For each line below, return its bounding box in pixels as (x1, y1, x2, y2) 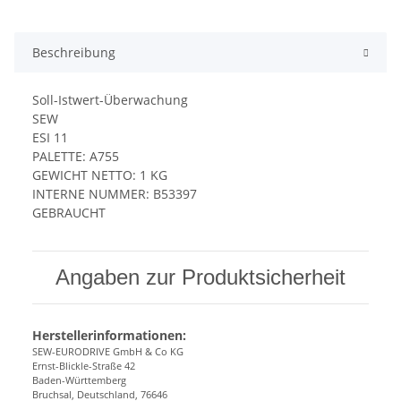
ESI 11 (32, 128, 68, 146)
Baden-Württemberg (32, 372, 126, 387)
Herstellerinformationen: (32, 326, 186, 344)
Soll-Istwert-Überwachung (32, 90, 188, 108)
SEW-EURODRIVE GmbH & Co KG (32, 344, 183, 358)
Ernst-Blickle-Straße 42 (32, 358, 135, 372)
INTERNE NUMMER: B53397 (32, 184, 197, 202)
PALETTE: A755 (32, 147, 119, 165)
